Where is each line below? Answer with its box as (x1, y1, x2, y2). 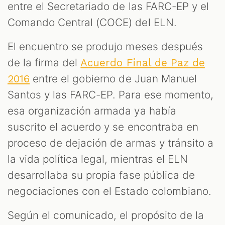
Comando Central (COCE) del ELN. (8, 16, 177, 29)
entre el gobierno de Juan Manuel (30, 72, 197, 85)
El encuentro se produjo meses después (8, 40, 203, 53)
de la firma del (8, 56, 81, 69)
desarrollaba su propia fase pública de (8, 168, 195, 181)
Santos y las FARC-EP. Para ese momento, (8, 88, 213, 101)
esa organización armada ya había (8, 104, 176, 117)
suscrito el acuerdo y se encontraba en (8, 120, 198, 133)
